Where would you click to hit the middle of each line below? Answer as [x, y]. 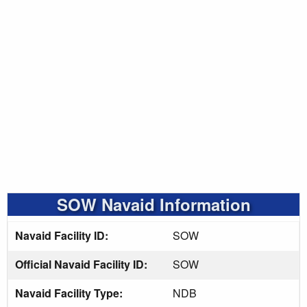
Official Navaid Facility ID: [83, 264]
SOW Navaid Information [153, 204]
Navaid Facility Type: [70, 293]
